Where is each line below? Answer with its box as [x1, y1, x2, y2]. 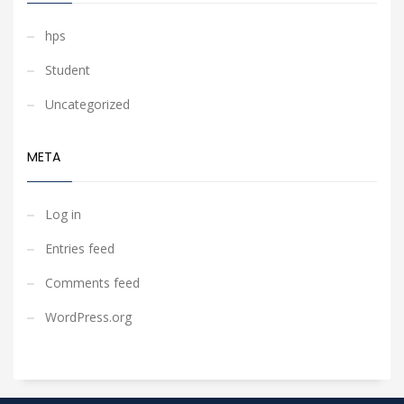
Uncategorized [45, 96, 130, 113]
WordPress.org [45, 308, 132, 326]
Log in [45, 206, 81, 223]
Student [45, 61, 90, 78]
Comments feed [45, 274, 140, 291]
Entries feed [45, 240, 115, 257]
